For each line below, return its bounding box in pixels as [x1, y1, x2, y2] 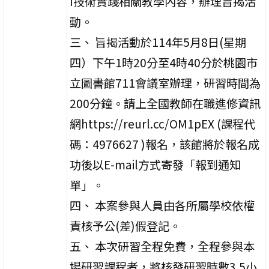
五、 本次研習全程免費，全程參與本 [70, 237, 255, 255]
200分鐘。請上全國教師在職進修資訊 [70, 94, 261, 112]
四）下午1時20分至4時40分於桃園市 [70, 53, 258, 71]
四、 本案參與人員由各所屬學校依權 [70, 196, 255, 214]
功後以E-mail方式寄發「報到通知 [70, 156, 241, 173]
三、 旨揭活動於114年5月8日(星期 [70, 33, 247, 50]
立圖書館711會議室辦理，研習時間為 [70, 74, 261, 91]
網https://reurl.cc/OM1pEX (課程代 [70, 115, 256, 132]
